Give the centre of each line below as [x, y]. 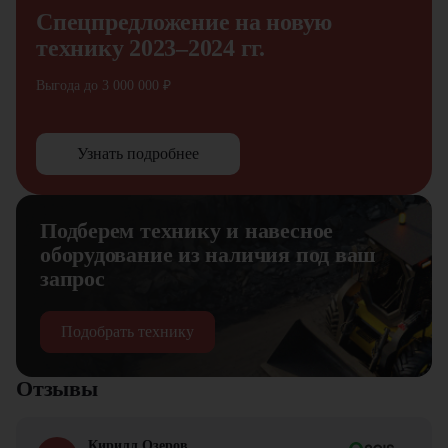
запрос [72, 278]
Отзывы [57, 388]
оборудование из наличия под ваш [208, 254]
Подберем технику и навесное [187, 230]
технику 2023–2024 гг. [150, 48]
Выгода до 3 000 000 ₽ [103, 85]
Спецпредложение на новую [184, 22]
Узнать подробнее [138, 153]
